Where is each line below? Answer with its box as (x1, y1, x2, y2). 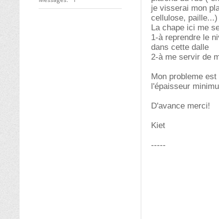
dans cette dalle (151, 43, 209, 52)
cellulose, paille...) (151, 13, 218, 22)
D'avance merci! (151, 101, 210, 110)
